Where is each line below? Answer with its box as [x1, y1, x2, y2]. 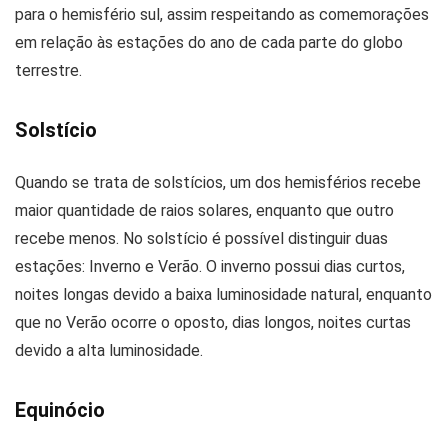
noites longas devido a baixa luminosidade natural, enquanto [15, 284, 432, 304]
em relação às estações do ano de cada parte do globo [15, 32, 403, 52]
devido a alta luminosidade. [15, 340, 203, 360]
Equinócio [15, 397, 105, 422]
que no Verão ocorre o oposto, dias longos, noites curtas [15, 312, 411, 332]
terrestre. [15, 60, 82, 80]
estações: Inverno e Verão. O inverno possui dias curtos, [15, 256, 405, 276]
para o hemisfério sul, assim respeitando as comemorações [15, 4, 429, 24]
